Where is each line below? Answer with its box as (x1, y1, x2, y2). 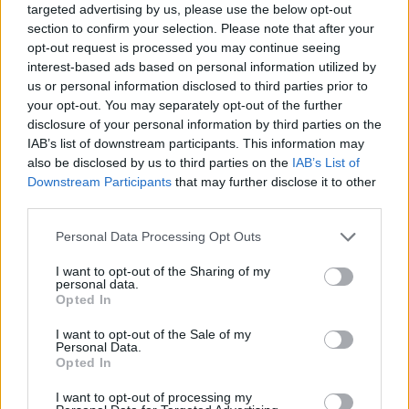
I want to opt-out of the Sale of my (56, 326, 251, 341)
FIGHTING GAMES (64, 79, 152, 92)
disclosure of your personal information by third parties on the (27, 116, 382, 131)
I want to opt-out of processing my (56, 389, 252, 404)
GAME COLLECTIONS (64, 249, 170, 262)
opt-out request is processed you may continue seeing (27, 39, 341, 55)
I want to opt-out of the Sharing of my (56, 263, 270, 278)
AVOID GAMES (64, 306, 135, 319)
